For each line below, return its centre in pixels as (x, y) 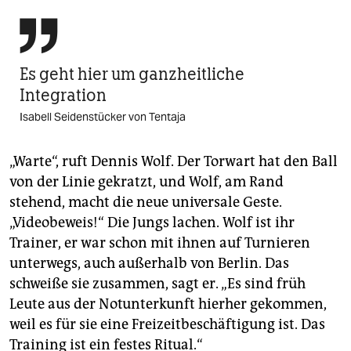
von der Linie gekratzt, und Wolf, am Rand (147, 182)
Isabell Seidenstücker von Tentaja (103, 117)
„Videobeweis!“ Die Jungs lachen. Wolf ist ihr (152, 223)
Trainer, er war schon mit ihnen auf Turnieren (160, 243)
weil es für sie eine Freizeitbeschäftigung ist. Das (167, 325)
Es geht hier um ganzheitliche (132, 74)
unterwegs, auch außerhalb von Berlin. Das (149, 264)
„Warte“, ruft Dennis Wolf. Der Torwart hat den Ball (174, 162)
